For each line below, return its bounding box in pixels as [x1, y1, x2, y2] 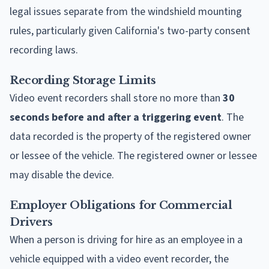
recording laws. [10, 42, 78, 58]
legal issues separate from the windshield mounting [10, 4, 242, 19]
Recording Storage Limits [10, 73, 156, 87]
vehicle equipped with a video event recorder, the [10, 251, 229, 267]
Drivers [10, 215, 53, 229]
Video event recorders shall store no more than [10, 90, 223, 106]
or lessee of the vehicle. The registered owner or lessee [10, 148, 257, 163]
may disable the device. [10, 167, 114, 183]
